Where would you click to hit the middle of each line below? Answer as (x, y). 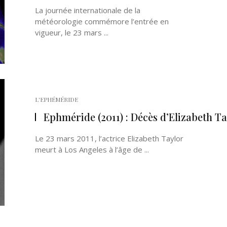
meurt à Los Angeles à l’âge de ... (92, 149)
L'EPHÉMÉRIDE (56, 99)
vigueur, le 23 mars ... (72, 32)
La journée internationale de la (88, 10)
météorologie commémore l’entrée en (102, 21)
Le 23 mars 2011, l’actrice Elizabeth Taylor (109, 138)
